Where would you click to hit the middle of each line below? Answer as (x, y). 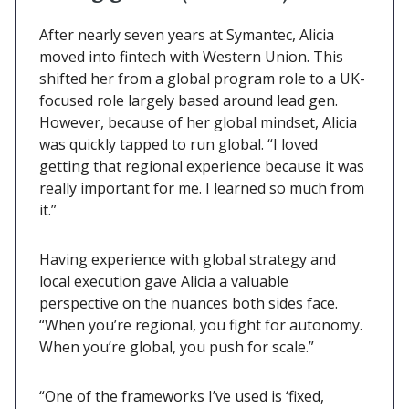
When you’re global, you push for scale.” (177, 347)
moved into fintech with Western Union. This (191, 57)
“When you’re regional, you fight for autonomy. (201, 325)
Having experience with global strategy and (188, 260)
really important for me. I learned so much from (202, 189)
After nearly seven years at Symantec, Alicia (187, 35)
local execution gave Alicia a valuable (164, 282)
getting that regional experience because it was (202, 167)
